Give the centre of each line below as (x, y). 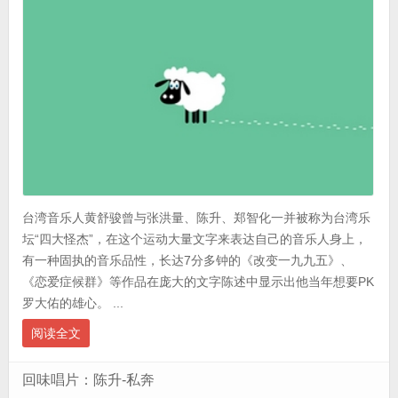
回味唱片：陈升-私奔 (88, 379)
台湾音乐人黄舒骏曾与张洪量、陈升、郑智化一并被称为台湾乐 (196, 217)
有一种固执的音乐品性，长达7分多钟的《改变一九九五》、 (187, 260)
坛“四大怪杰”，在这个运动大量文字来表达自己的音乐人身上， (194, 239)
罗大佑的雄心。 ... (72, 302)
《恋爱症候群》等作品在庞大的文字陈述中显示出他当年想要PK (198, 281)
